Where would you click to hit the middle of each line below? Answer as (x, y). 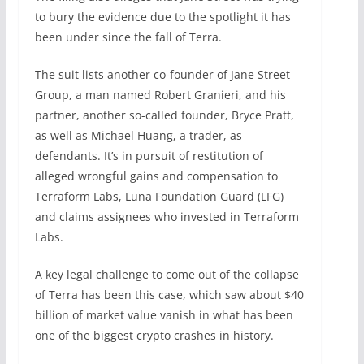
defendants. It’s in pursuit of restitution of (149, 155)
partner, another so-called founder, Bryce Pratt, (164, 115)
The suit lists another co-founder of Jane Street (162, 74)
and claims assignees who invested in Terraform (167, 216)
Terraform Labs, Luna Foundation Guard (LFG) (159, 196)
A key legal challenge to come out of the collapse (167, 274)
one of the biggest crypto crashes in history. (154, 335)
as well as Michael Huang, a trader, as (138, 135)
